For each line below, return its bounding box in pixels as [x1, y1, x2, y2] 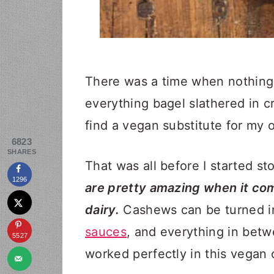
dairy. [85, 202, 119, 217]
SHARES [7, 148, 36, 155]
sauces [85, 224, 127, 239]
